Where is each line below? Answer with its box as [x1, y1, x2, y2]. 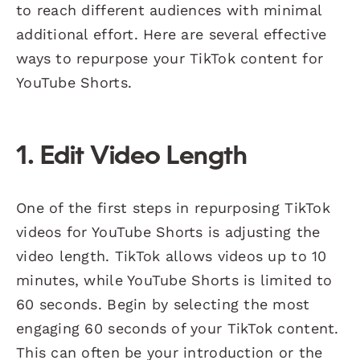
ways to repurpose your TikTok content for [16, 49, 324, 67]
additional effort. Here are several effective [16, 25, 327, 43]
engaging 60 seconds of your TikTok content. [16, 319, 339, 337]
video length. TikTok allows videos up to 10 [16, 247, 327, 264]
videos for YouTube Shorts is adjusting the [16, 223, 321, 240]
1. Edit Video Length [16, 144, 247, 170]
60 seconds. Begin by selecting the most [16, 295, 310, 313]
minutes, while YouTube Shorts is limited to [16, 271, 333, 288]
